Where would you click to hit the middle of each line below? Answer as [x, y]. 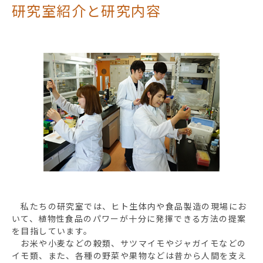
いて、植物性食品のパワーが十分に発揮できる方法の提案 [129, 219]
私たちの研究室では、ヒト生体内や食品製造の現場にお [129, 206]
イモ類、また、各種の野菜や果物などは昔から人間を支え [129, 256]
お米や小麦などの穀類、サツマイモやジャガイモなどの [129, 243]
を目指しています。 [52, 231]
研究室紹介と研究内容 [86, 11]
